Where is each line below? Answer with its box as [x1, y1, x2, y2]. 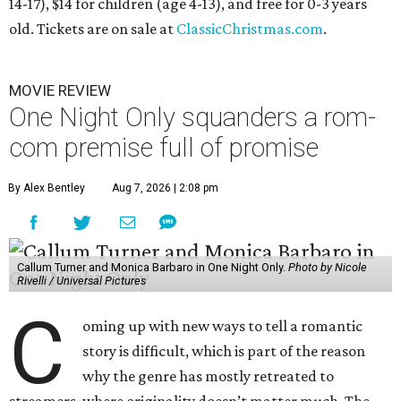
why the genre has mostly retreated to [82, 366, 335, 385]
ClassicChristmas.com [176, 19, 323, 38]
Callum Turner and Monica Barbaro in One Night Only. [16, 260, 288, 274]
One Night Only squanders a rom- [9, 101, 376, 132]
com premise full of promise [9, 132, 319, 163]
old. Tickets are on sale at [9, 19, 176, 38]
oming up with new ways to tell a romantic [82, 316, 363, 335]
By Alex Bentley [8, 181, 85, 194]
